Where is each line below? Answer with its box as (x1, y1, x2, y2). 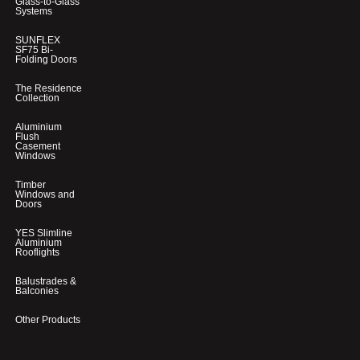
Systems (15, 5, 52, 17)
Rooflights (15, 246, 59, 258)
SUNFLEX (15, 34, 60, 46)
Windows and (15, 188, 75, 200)
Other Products (15, 313, 80, 325)
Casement (15, 140, 60, 152)
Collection (15, 92, 59, 104)
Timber (15, 178, 46, 190)
